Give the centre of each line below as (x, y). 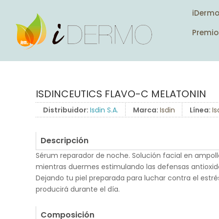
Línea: (201, 110)
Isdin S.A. (104, 110)
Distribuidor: (66, 110)
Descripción (65, 141)
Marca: (146, 110)
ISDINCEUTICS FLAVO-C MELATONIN (121, 94)
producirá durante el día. (78, 189)
